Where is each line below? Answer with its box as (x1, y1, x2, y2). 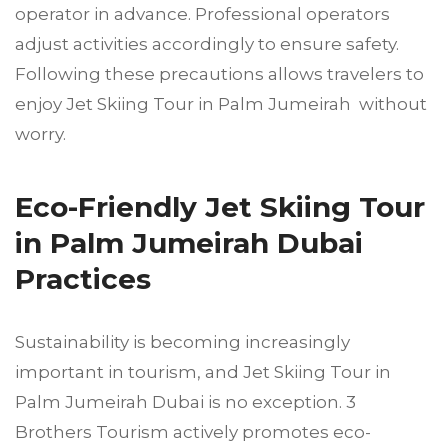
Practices (15, 262, 151, 297)
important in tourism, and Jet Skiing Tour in (15, 362, 391, 383)
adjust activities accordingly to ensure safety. (15, 34, 399, 55)
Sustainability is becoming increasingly (15, 332, 350, 353)
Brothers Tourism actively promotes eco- (15, 422, 371, 443)
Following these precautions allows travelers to (15, 64, 424, 85)
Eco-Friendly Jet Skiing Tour (15, 190, 425, 225)
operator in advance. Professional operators (15, 4, 390, 25)
